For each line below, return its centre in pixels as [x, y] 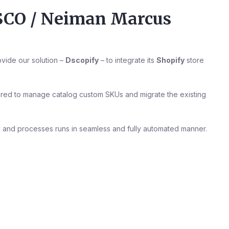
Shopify [170, 60]
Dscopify [82, 60]
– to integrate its [128, 60]
